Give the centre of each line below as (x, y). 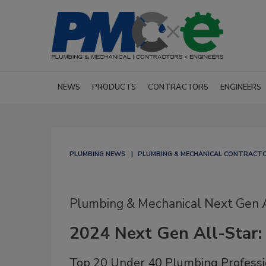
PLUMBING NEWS (98, 154)
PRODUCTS (114, 87)
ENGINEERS (241, 87)
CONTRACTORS (178, 87)
